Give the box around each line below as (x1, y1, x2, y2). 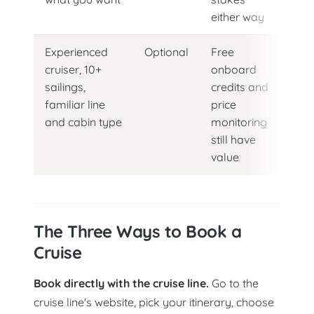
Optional (144, 45, 189, 60)
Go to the (209, 276, 259, 291)
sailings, (45, 80, 86, 95)
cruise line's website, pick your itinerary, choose (34, 295, 274, 310)
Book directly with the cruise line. (34, 276, 209, 291)
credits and (211, 80, 268, 95)
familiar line (45, 97, 105, 112)
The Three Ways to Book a (34, 221, 242, 243)
